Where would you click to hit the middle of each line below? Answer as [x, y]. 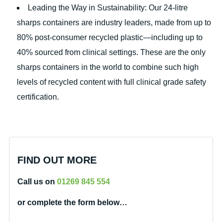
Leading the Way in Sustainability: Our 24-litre [108, 8]
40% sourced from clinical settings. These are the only [111, 53]
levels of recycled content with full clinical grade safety [111, 82]
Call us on [37, 182]
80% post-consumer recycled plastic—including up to [110, 38]
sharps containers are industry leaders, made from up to [114, 23]
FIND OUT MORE [57, 160]
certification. [38, 97]
